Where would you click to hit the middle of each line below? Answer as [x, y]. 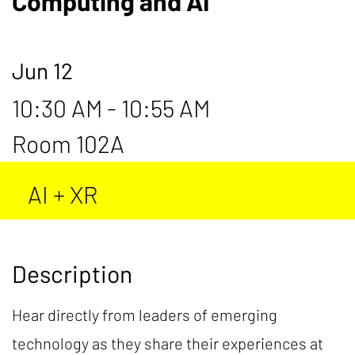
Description [72, 273]
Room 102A [68, 143]
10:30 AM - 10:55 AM [111, 108]
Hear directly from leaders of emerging [145, 315]
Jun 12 [42, 71]
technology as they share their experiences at [168, 343]
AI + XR [63, 194]
